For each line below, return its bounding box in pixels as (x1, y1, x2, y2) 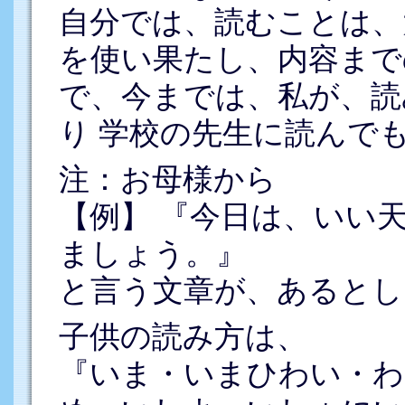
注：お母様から (58, 161, 277, 196)
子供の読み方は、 (58, 318, 307, 353)
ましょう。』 (58, 235, 247, 270)
